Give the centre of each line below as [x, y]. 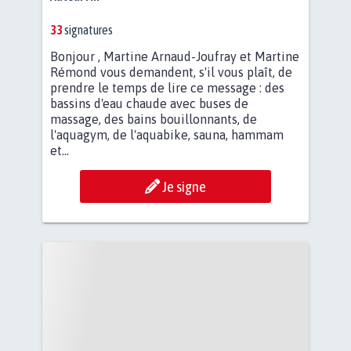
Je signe [184, 187]
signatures [88, 30]
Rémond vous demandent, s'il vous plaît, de [171, 72]
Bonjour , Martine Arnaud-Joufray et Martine [175, 57]
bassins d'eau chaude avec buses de [149, 104]
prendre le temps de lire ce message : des [167, 88]
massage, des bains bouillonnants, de [154, 119]
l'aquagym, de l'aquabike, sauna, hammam [167, 135]
